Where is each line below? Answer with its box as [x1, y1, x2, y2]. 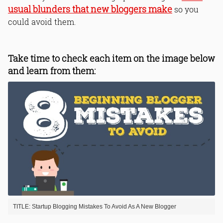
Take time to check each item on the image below [8, 53, 215, 65]
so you [172, 4, 199, 15]
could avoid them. [8, 16, 76, 27]
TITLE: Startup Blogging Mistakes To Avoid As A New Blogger [13, 203, 176, 210]
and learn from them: [8, 65, 96, 77]
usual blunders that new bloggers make [8, 3, 172, 15]
